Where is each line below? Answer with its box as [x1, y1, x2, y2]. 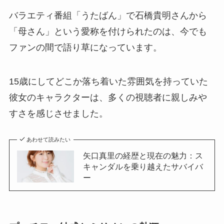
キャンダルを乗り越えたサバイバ [82, 161, 203, 171]
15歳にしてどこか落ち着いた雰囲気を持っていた [8, 76, 208, 87]
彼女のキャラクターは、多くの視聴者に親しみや [8, 92, 207, 103]
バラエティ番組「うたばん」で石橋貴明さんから [8, 10, 207, 21]
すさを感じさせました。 [8, 108, 108, 119]
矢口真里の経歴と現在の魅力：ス [82, 150, 203, 160]
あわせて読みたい [26, 136, 71, 142]
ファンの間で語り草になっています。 [8, 42, 162, 53]
